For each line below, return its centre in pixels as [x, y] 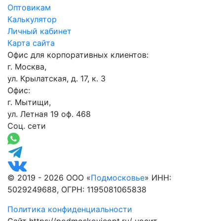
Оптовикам [29, 8]
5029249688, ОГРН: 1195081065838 [77, 189]
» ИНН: [158, 177]
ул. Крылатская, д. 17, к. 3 [56, 79]
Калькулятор [32, 19]
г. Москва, [27, 67]
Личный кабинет [39, 31]
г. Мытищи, [29, 102]
